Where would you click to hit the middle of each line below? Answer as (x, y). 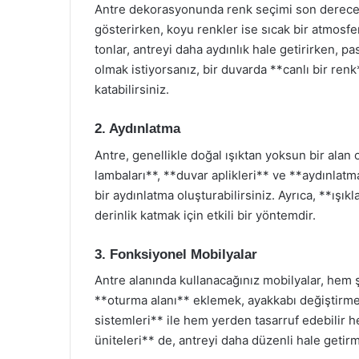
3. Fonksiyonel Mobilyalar (176, 254)
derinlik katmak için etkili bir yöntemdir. (205, 215)
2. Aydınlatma (137, 129)
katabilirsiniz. (132, 89)
